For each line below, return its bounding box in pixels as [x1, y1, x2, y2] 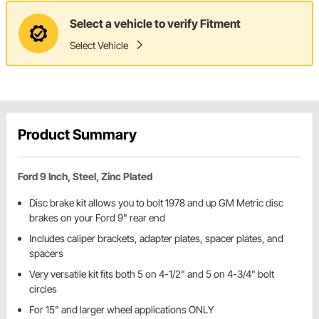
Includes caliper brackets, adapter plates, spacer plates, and [29, 232, 283, 245]
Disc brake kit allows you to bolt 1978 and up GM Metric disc [29, 197, 283, 209]
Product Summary [18, 126, 137, 144]
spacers [29, 247, 63, 260]
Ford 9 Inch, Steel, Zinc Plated [18, 170, 152, 183]
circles [29, 283, 57, 296]
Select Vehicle [70, 38, 128, 51]
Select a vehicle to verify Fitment [70, 16, 241, 31]
